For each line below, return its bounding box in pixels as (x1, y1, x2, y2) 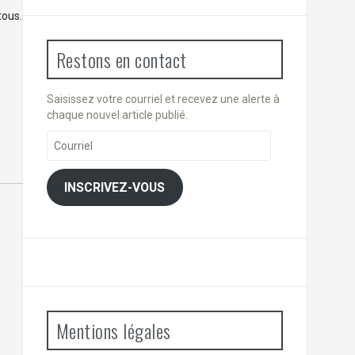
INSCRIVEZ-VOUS (64, 179, 166, 195)
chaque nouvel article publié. (46, 109, 188, 122)
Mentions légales (55, 316, 171, 345)
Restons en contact (55, 45, 187, 74)
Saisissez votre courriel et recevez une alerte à (46, 93, 280, 106)
